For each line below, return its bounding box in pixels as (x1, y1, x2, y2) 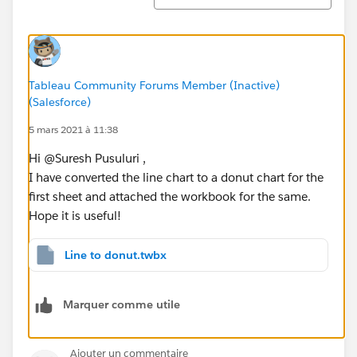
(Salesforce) (29, 94, 91, 109)
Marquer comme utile (63, 296, 180, 312)
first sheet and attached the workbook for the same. (29, 188, 311, 204)
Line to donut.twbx (65, 247, 167, 262)
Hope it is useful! (29, 207, 121, 223)
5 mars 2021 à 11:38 (29, 122, 118, 136)
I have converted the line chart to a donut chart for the (29, 169, 324, 185)
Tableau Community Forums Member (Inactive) (29, 77, 280, 92)
